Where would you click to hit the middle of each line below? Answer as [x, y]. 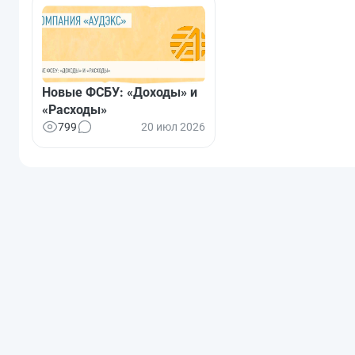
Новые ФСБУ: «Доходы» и [120, 92]
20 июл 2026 [173, 126]
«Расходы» [74, 109]
